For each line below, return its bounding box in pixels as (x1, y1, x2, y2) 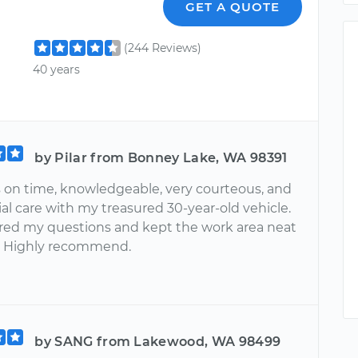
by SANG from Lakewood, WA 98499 (34, 333, 281, 349)
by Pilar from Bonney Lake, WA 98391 (34, 149, 288, 165)
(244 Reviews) (124, 40, 202, 55)
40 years (33, 62, 81, 77)
